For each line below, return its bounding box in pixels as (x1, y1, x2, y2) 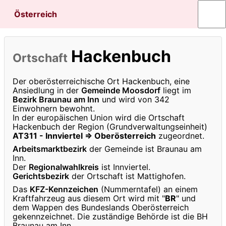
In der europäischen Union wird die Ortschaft (13, 112, 185, 123)
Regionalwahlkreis (29, 161, 99, 172)
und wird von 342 (99, 94, 169, 104)
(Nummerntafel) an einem (98, 184, 198, 194)
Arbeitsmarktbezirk (13, 143, 87, 154)
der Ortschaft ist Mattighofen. (69, 171, 186, 181)
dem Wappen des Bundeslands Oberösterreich (13, 202, 189, 212)
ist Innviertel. (99, 161, 150, 172)
